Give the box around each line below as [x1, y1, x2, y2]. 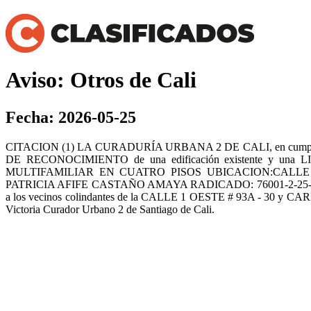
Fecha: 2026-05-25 [6, 108, 136, 126]
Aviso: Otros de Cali [6, 67, 196, 93]
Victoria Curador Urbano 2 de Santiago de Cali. [6, 203, 215, 215]
